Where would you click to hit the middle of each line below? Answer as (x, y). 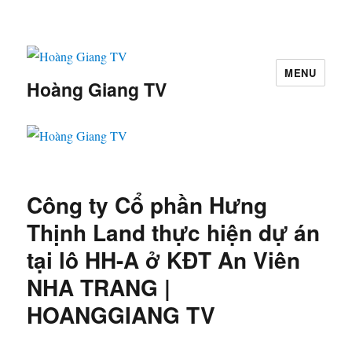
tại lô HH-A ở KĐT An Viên (164, 259)
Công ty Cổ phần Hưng (147, 204)
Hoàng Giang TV (97, 90)
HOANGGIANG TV (121, 314)
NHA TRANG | (99, 287)
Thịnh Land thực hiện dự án (174, 232)
